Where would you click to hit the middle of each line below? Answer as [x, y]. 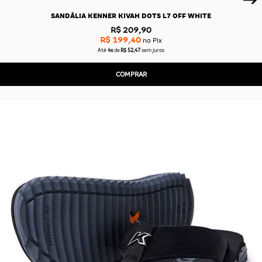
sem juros [153, 51]
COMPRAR [131, 74]
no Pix [151, 40]
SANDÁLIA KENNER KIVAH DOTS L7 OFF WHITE [131, 16]
